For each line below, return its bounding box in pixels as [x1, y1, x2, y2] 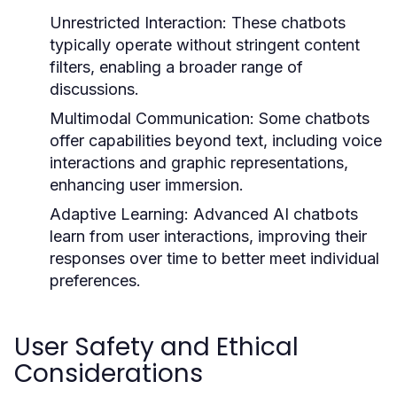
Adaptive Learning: [50, 205, 189, 223]
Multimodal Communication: [50, 109, 254, 128]
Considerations [14, 356, 203, 391]
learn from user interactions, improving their [50, 227, 367, 245]
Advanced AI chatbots [189, 205, 358, 223]
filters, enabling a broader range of [50, 58, 303, 76]
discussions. [50, 80, 139, 98]
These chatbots [227, 13, 346, 32]
